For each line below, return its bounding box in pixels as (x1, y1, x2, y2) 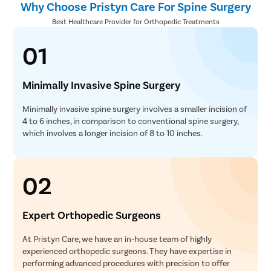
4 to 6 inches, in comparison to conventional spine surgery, (22, 115, 239, 126)
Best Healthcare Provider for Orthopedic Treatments (51, 16, 220, 25)
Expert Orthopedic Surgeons (22, 207, 162, 221)
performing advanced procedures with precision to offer (22, 257, 230, 268)
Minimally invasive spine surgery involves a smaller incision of (22, 103, 247, 114)
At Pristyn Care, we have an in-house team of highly (22, 233, 212, 244)
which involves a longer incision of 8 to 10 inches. (22, 127, 203, 138)
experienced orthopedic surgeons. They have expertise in (22, 245, 232, 256)
